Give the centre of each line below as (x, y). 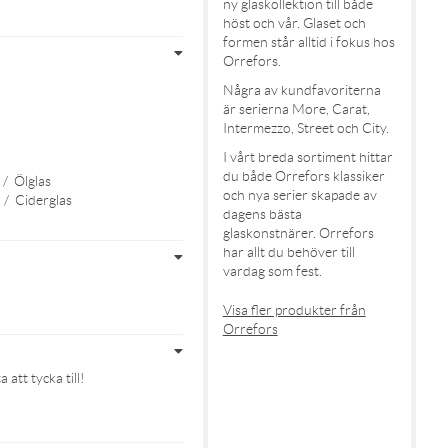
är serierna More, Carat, (296, 109)
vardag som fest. (272, 271)
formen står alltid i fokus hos (308, 42)
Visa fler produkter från (294, 310)
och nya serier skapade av (299, 195)
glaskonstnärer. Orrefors (298, 233)
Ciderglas (44, 200)
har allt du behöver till (288, 252)
